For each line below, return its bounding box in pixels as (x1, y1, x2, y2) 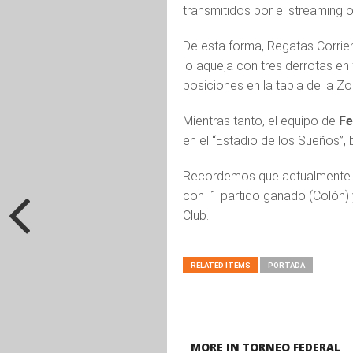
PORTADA (268, 261, 305, 270)
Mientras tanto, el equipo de (183, 113, 339, 129)
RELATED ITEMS (191, 261, 251, 270)
